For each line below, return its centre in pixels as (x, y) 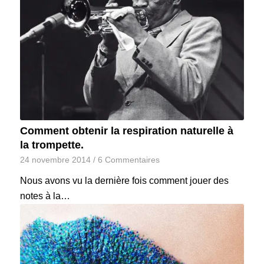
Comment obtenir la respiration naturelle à (126, 131)
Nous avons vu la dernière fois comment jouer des (124, 180)
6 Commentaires (128, 159)
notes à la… (45, 196)
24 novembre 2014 (55, 159)
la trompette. (52, 145)
